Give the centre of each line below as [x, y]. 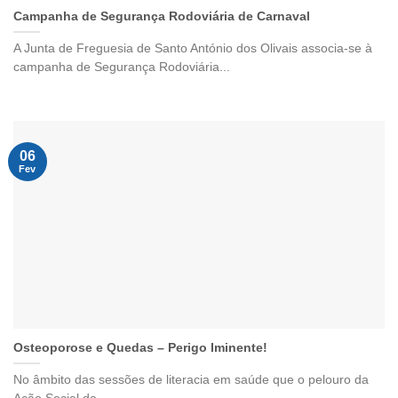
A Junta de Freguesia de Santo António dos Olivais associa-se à [193, 48]
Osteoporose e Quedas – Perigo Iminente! [140, 347]
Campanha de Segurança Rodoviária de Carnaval [162, 17]
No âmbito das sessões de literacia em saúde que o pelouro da [191, 379]
